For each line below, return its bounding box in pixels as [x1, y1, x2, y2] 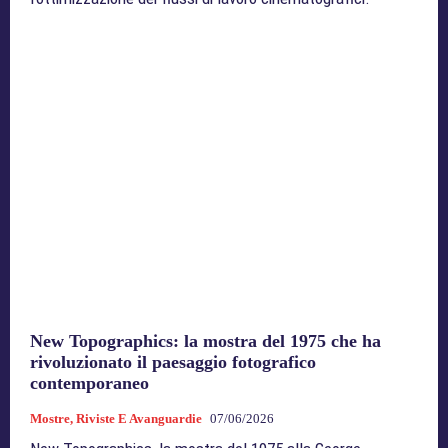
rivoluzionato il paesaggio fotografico [30, 352, 316, 373]
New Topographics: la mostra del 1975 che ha [30, 331, 381, 352]
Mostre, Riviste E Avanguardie [30, 411, 202, 427]
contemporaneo [30, 373, 149, 394]
